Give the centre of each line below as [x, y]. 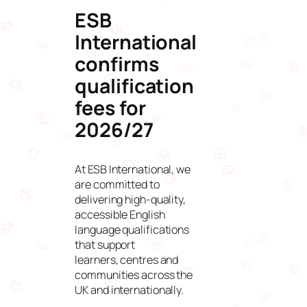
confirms [117, 64]
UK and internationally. [130, 290]
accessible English [120, 214]
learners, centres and [127, 259]
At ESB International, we [133, 169]
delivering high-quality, [130, 199]
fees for [110, 108]
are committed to [117, 184]
